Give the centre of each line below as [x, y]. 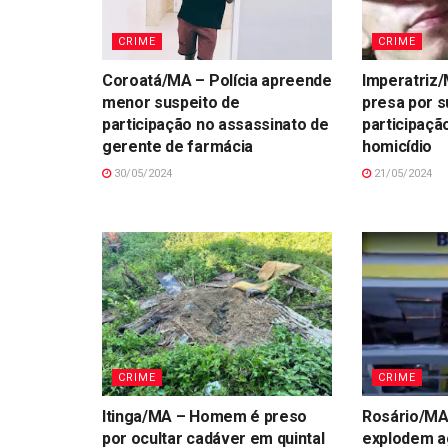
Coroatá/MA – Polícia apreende [217, 80]
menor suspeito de [171, 102]
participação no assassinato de [215, 124]
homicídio [397, 146]
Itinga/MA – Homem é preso [204, 417]
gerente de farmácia [177, 146]
